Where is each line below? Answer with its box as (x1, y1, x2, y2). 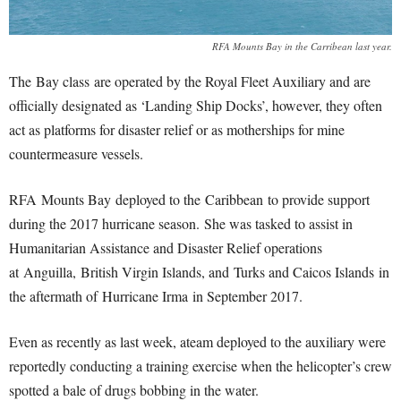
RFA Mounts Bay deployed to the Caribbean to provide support (9, 189, 370, 209)
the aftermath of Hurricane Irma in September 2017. (9, 286, 303, 305)
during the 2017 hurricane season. (9, 213, 204, 233)
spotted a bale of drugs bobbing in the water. (9, 380, 259, 399)
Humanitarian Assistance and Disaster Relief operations (9, 237, 322, 257)
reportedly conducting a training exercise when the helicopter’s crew (9, 355, 392, 375)
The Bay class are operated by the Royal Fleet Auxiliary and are (9, 71, 371, 90)
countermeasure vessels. (9, 143, 143, 163)
